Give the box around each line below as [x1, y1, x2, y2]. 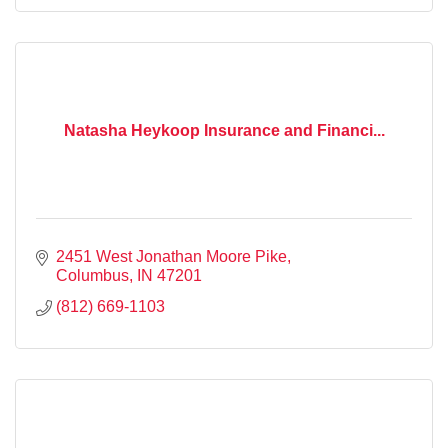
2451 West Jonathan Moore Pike [56, 247, 287, 265]
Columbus [56, 266, 129, 284]
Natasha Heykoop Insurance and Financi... [63, 121, 385, 139]
